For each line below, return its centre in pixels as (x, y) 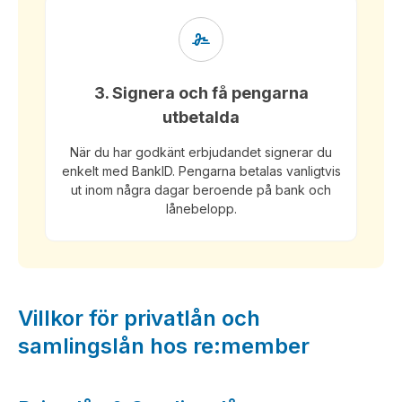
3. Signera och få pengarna (201, 93)
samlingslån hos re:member (164, 346)
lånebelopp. (201, 209)
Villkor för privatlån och (139, 318)
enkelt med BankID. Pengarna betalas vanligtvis (201, 171)
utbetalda (201, 117)
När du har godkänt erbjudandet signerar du (201, 152)
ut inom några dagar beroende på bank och (201, 190)
